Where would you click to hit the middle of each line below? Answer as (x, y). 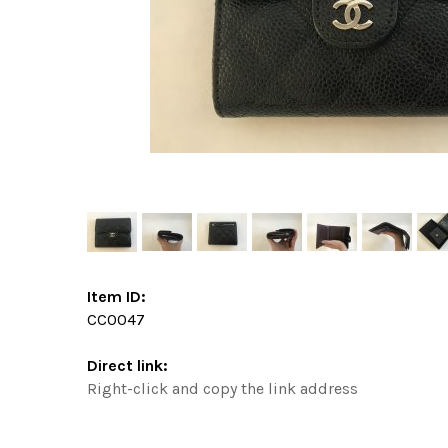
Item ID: (116, 296)
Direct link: (127, 365)
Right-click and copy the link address (222, 388)
